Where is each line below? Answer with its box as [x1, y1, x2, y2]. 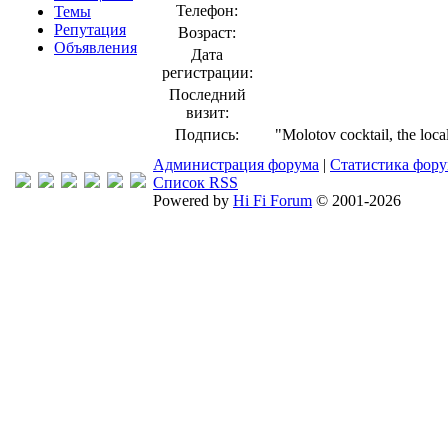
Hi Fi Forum [233, 192, 312, 209]
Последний [168, 86, 246, 103]
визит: [185, 104, 229, 121]
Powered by [153, 192, 233, 209]
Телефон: [176, 2, 238, 19]
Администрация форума [153, 156, 319, 173]
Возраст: [178, 24, 236, 41]
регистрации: [161, 64, 253, 81]
